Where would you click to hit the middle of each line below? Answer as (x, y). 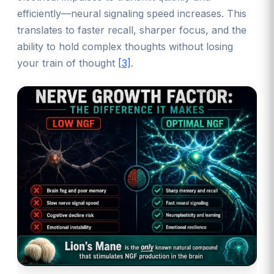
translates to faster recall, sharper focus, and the (132, 30)
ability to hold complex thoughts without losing (125, 46)
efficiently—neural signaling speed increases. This (132, 13)
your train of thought (68, 63)
